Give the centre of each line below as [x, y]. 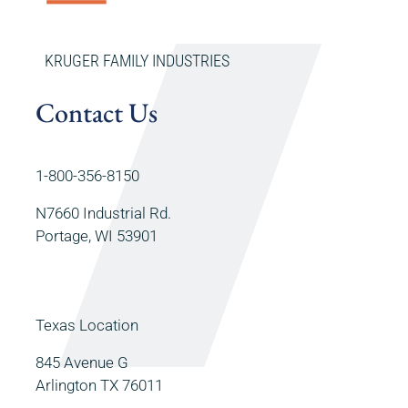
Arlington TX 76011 [99, 385]
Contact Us [96, 113]
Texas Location [87, 325]
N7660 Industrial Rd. [103, 213]
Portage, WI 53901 [96, 235]
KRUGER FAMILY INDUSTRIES [138, 61]
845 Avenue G [82, 362]
